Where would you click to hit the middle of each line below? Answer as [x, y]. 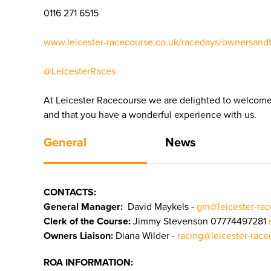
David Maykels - [160, 207]
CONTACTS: [70, 192]
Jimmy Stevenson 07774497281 [201, 221]
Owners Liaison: [78, 236]
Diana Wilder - [145, 236]
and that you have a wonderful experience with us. [150, 115]
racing [190, 236]
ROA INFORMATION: [88, 263]
